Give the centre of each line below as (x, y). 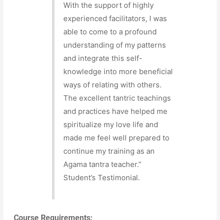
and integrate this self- (103, 58)
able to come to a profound (110, 31)
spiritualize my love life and (111, 124)
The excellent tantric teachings (117, 98)
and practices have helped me (116, 111)
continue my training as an (109, 151)
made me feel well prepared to (117, 137)
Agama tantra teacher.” (103, 164)
